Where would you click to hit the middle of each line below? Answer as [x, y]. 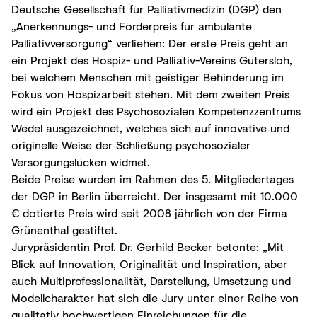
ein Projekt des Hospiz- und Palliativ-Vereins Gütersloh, [152, 60]
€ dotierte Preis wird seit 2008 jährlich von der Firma [149, 213]
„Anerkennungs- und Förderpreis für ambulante [132, 26]
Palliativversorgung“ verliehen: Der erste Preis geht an [150, 43]
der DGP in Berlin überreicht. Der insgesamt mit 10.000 [155, 196]
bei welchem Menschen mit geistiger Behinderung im [148, 77]
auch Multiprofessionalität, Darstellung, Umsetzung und [151, 281]
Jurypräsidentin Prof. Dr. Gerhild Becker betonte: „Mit [148, 247]
